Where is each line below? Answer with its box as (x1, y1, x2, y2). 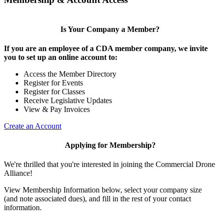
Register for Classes (24, 87, 85, 96)
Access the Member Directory (24, 69, 116, 78)
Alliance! (4, 169, 32, 178)
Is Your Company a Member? (60, 25, 160, 33)
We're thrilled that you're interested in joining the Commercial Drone (4, 160, 215, 169)
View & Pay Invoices (24, 105, 90, 113)
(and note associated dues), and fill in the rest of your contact (4, 194, 191, 203)
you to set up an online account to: (4, 53, 117, 61)
